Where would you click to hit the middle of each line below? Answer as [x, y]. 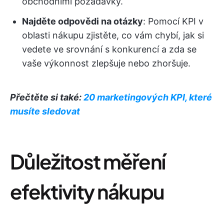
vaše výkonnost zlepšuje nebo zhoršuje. [106, 63]
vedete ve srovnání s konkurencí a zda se [109, 49]
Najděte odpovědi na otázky [82, 21]
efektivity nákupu [87, 191]
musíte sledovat [45, 111]
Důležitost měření [88, 161]
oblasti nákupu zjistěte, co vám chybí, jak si [113, 35]
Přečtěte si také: [47, 97]
